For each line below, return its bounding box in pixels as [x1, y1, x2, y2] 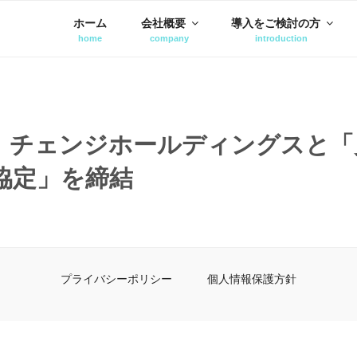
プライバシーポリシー [61, 273, 172, 286]
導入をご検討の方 [231, 16, 321, 29]
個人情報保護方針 [207, 273, 296, 286]
